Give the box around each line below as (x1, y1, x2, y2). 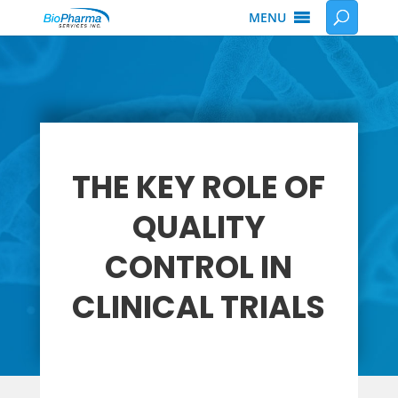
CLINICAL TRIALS (72, 285, 326, 329)
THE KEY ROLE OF (72, 165, 326, 209)
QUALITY (131, 205, 266, 249)
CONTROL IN (105, 245, 293, 289)
